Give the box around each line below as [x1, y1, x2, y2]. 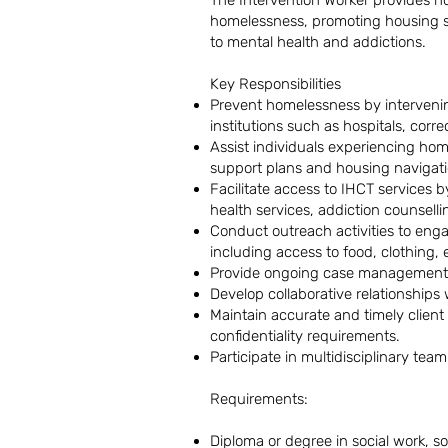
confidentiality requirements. [210, 327, 404, 345]
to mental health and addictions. [210, 33, 430, 51]
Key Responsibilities [210, 75, 345, 93]
